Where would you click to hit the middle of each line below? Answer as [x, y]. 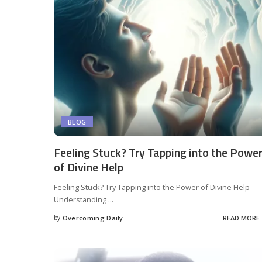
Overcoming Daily [93, 218]
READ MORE [241, 218]
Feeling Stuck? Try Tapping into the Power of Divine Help [152, 187]
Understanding [81, 200]
